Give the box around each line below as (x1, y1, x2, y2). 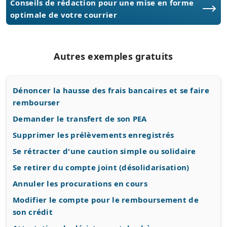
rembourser (13, 97, 60, 108)
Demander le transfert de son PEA (13, 113, 147, 124)
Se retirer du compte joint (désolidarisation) (13, 162, 190, 173)
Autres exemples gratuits (54, 50, 173, 63)
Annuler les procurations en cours (13, 178, 147, 189)
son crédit (13, 207, 53, 217)
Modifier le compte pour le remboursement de (13, 195, 199, 205)
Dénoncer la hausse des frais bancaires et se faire (13, 85, 209, 96)
